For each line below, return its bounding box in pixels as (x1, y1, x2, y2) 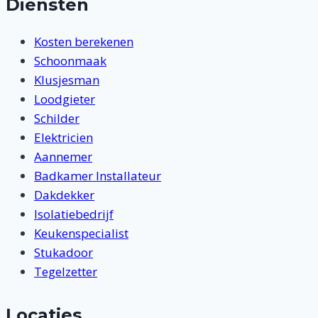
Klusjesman (34, 71, 99, 88)
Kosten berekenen (34, 33, 133, 50)
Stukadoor (34, 243, 93, 261)
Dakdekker (34, 186, 94, 203)
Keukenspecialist (34, 224, 128, 241)
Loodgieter (34, 90, 95, 107)
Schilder (34, 109, 79, 126)
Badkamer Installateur (34, 167, 161, 184)
